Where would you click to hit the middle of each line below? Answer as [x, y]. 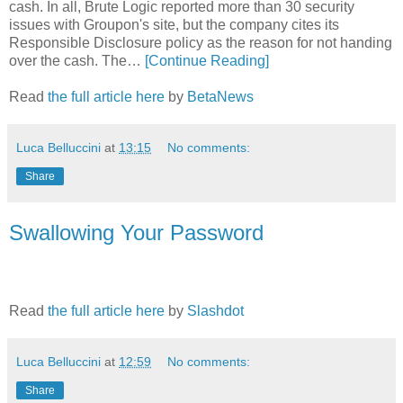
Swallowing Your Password [136, 232]
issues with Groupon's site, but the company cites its [174, 24]
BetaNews [220, 96]
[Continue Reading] [207, 60]
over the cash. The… [77, 60]
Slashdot [215, 311]
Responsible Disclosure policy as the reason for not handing [201, 42]
